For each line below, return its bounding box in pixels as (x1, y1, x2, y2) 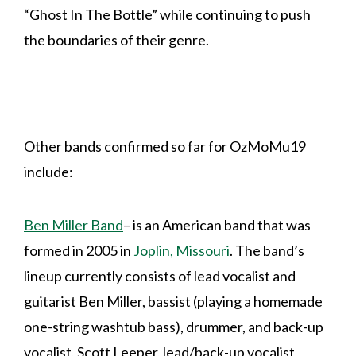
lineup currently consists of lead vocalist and (24, 266, 296, 284)
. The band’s (230, 241, 304, 259)
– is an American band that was (123, 215, 311, 234)
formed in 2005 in (24, 241, 133, 259)
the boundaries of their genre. (24, 30, 209, 48)
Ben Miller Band (24, 215, 123, 234)
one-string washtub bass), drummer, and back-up (24, 317, 323, 335)
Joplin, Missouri (133, 241, 230, 259)
